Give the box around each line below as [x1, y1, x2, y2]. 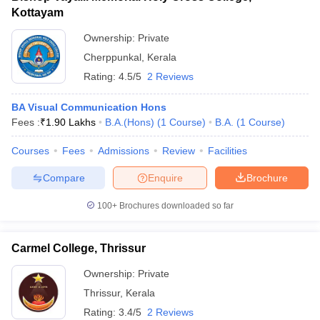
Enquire [148, 171, 183, 184]
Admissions [98, 145, 149, 156]
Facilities [208, 145, 247, 156]
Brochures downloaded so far [117, 201, 234, 211]
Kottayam [11, 6, 64, 19]
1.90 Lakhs [46, 116, 96, 128]
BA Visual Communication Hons [11, 101, 166, 113]
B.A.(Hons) [105, 116, 154, 128]
